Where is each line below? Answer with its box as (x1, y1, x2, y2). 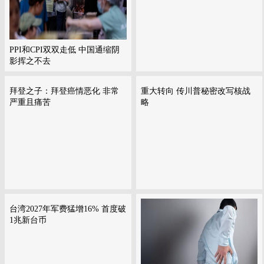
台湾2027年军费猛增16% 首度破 (9, 204, 126, 213)
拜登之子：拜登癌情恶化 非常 (9, 87, 119, 95)
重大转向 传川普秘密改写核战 (140, 87, 250, 95)
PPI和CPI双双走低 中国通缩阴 (9, 45, 120, 54)
